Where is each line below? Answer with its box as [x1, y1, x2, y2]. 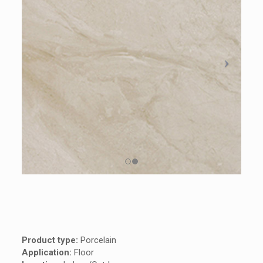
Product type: [21, 235, 78, 246]
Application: [21, 247, 72, 258]
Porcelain [77, 235, 116, 246]
